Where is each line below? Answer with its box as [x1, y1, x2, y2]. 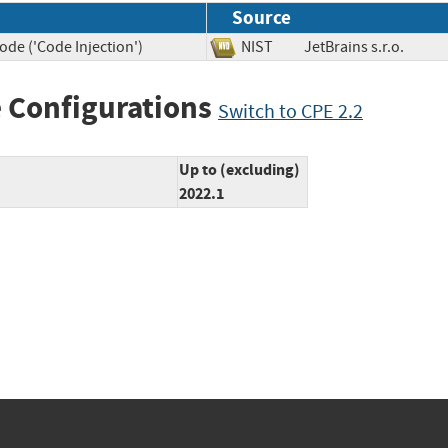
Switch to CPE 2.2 [218, 98, 363, 124]
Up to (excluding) [179, 159, 300, 181]
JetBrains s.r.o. [304, 36, 432, 57]
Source [232, 4, 291, 30]
